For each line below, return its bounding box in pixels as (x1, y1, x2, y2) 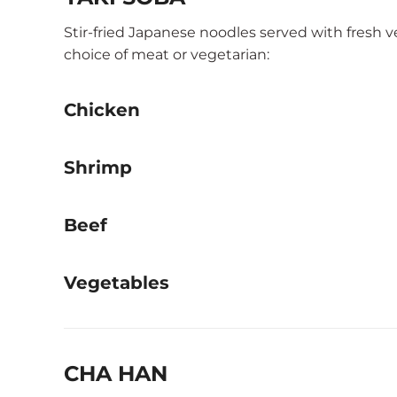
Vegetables (64, 272, 169, 293)
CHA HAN (64, 361, 167, 386)
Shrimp (64, 157, 132, 178)
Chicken (64, 99, 140, 121)
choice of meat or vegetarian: (64, 46, 269, 63)
